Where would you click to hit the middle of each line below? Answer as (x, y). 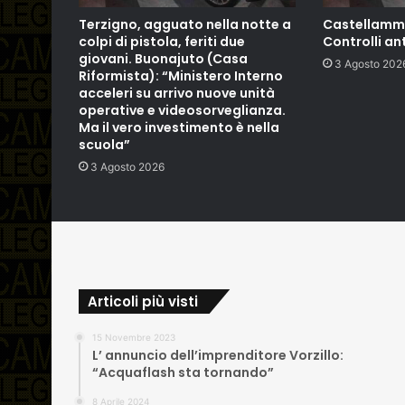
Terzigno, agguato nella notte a (185, 24)
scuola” (104, 144)
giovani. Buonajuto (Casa (163, 58)
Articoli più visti (143, 301)
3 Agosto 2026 (127, 166)
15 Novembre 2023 (134, 337)
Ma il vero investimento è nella (179, 127)
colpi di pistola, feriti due (162, 41)
